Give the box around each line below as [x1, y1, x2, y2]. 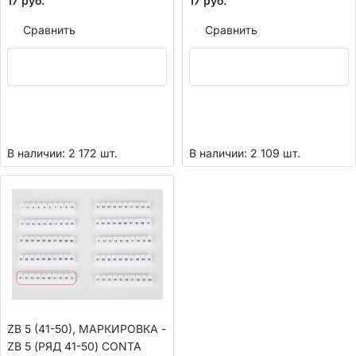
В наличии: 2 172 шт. [7, 145, 118, 160]
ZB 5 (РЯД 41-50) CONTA [7, 339, 141, 353]
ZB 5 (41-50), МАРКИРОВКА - [7, 321, 166, 335]
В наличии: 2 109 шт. [189, 145, 300, 160]
